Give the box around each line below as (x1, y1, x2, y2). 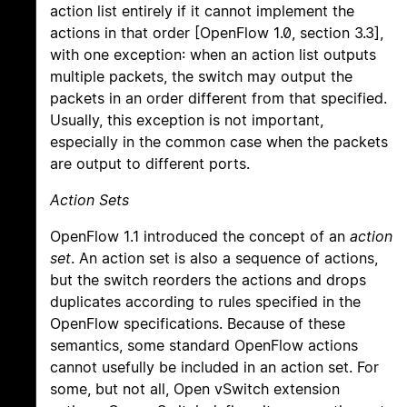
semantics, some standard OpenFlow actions (50, 336, 358, 355)
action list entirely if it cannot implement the (50, 2, 354, 21)
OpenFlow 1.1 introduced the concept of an (50, 227, 350, 246)
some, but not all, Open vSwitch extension (50, 380, 340, 399)
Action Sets (50, 191, 129, 210)
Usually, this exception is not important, (50, 111, 323, 130)
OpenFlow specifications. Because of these (50, 314, 345, 333)
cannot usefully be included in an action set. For (50, 358, 379, 377)
